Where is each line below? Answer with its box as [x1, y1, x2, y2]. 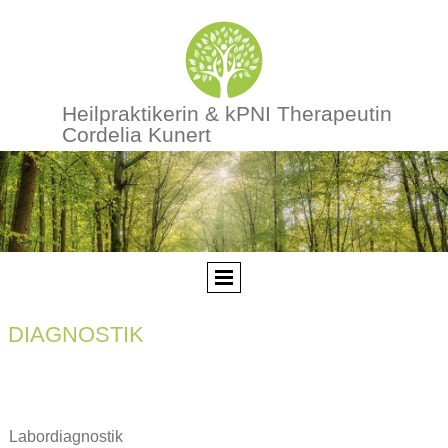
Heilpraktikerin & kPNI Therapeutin [62, 102, 392, 125]
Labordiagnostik [9, 427, 123, 445]
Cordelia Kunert [62, 123, 211, 146]
